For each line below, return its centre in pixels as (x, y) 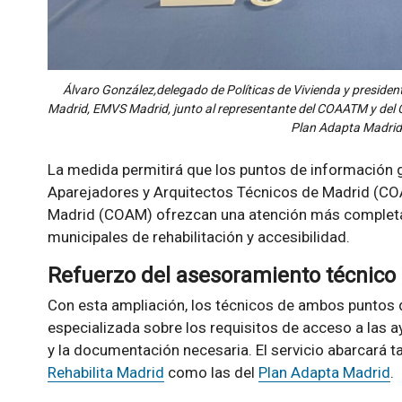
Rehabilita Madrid (105, 372)
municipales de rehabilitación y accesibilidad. (198, 237)
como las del (211, 372)
